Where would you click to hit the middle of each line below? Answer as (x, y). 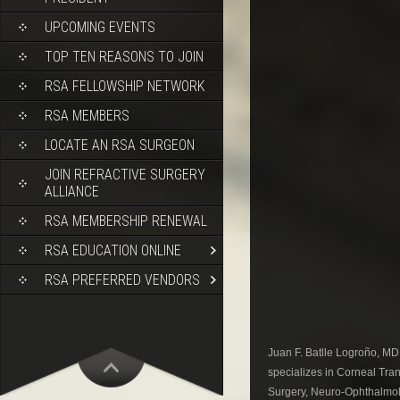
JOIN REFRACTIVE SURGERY (125, 175)
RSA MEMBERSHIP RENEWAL (126, 221)
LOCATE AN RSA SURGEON (120, 145)
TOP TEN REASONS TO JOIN (124, 57)
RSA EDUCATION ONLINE (113, 250)
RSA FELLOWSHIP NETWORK (125, 86)
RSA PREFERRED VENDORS (122, 280)
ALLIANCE (72, 192)
